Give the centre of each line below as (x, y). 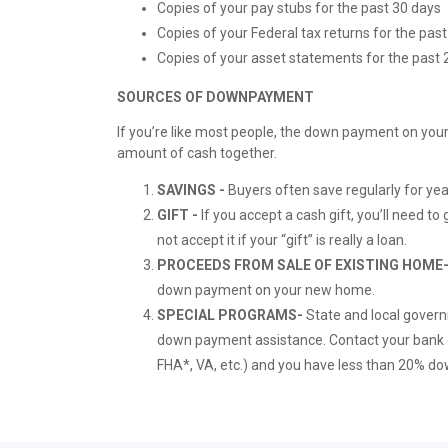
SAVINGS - (191, 190)
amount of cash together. (197, 153)
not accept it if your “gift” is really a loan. (282, 240)
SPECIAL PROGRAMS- (230, 315)
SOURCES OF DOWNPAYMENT (215, 97)
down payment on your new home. (266, 290)
